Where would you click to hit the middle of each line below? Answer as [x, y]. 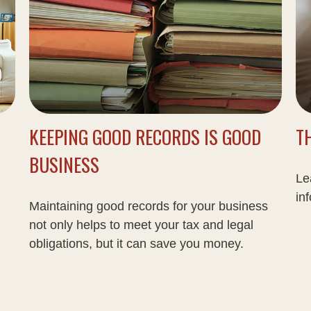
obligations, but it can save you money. [137, 244]
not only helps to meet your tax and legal [142, 225]
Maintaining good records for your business [149, 207]
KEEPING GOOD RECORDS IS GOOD [145, 137]
